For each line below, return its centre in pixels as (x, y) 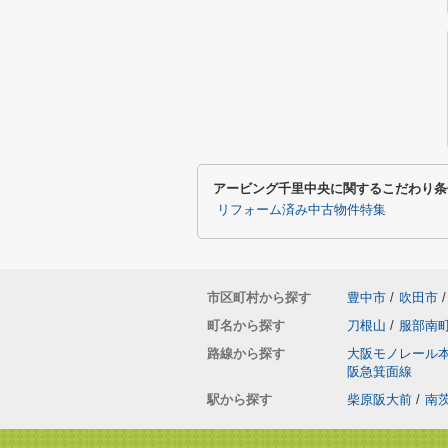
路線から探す (246, 353)
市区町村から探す (259, 297)
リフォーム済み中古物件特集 (301, 210)
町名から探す (246, 325)
